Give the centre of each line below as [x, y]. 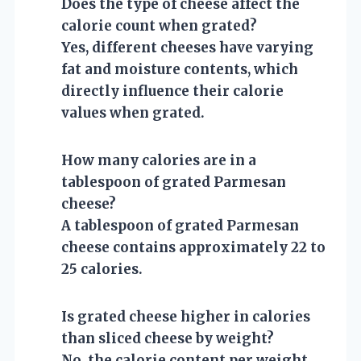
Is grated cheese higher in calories [186, 316]
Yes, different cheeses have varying [187, 47]
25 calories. [102, 269]
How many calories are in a [159, 160]
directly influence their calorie [172, 91]
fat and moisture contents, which [180, 69]
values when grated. [133, 112]
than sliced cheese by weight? [168, 338]
